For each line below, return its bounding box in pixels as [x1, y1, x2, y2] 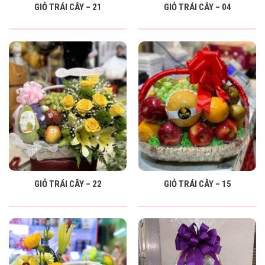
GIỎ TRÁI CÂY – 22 [34, 179, 102, 190]
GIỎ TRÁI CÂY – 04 [163, 1, 231, 12]
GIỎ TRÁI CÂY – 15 [163, 179, 231, 190]
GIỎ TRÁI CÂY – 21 [34, 1, 102, 12]
